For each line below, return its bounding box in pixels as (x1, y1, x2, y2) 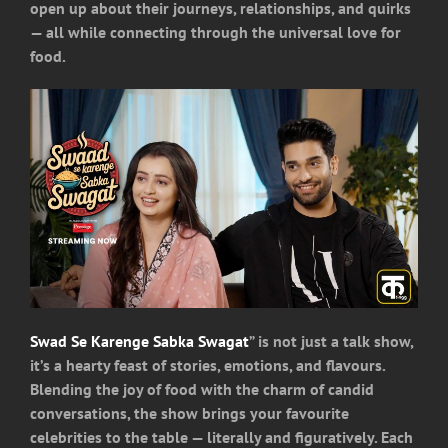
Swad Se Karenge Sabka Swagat (30, 330, 249, 351)
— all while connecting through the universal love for (30, 22, 401, 43)
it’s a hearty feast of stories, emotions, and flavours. (30, 354, 385, 375)
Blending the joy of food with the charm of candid (30, 378, 374, 399)
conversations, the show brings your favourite (30, 402, 349, 423)
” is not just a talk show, (249, 330, 413, 351)
